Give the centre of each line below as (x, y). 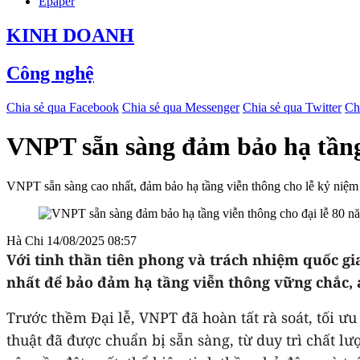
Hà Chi (27, 240)
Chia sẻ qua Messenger (181, 107)
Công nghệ (50, 73)
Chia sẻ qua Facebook (63, 107)
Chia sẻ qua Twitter (292, 107)
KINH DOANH (70, 35)
